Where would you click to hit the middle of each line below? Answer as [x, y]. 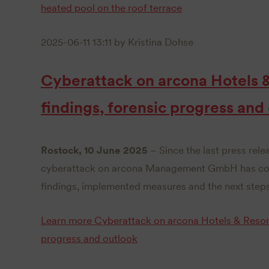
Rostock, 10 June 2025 [94, 150]
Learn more [66, 221]
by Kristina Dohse [153, 42]
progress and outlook [89, 239]
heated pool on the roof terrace [111, 8]
